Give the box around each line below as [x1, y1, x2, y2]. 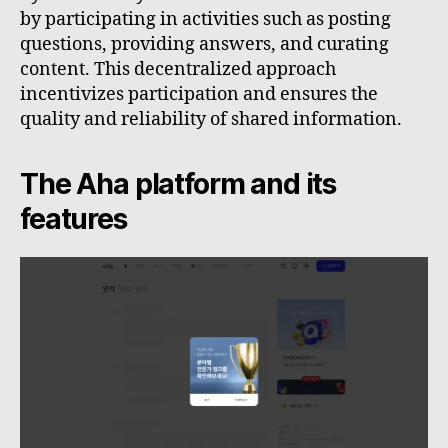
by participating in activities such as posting [20, 7, 391, 31]
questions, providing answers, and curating [20, 32, 389, 56]
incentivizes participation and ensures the [20, 82, 378, 106]
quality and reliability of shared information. [20, 107, 402, 131]
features [20, 201, 127, 236]
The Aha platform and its [20, 166, 337, 201]
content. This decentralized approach [20, 57, 336, 81]
